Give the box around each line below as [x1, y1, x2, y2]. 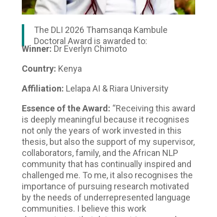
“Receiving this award [110, 103, 195, 113]
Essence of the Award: [21, 103, 110, 113]
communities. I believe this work [21, 203, 146, 214]
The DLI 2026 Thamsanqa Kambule [33, 24, 168, 35]
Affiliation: [21, 83, 64, 93]
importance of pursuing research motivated [21, 181, 189, 191]
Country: [21, 63, 56, 74]
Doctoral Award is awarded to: [33, 35, 147, 46]
